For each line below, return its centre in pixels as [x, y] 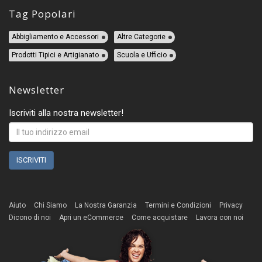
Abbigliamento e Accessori [55, 37]
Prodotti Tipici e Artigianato [55, 55]
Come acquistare [160, 218]
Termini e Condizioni [178, 206]
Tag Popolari [42, 14]
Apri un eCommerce [91, 218]
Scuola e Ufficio [142, 55]
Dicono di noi [30, 218]
